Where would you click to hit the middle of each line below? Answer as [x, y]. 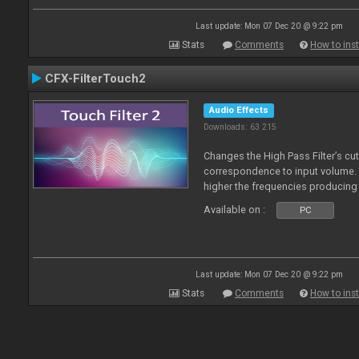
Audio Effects [239, 110]
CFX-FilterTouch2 [95, 79]
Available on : [235, 210]
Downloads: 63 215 [240, 127]
